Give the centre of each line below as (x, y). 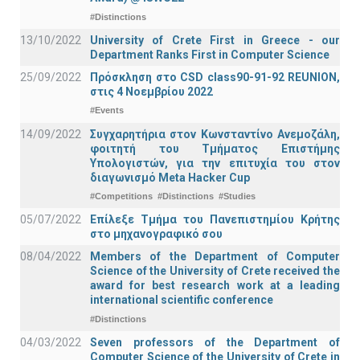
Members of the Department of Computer (215, 257)
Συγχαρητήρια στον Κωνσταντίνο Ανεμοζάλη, (215, 134)
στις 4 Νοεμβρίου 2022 (151, 91)
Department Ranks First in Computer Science (210, 54)
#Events (107, 110)
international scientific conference (182, 300)
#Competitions (121, 196)
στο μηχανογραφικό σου (156, 234)
